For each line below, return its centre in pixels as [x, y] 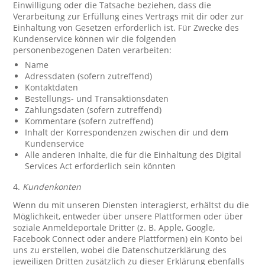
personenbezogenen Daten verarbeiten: [93, 50]
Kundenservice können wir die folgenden [95, 39]
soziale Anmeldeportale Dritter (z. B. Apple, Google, [114, 227]
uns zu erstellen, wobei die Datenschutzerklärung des [120, 250]
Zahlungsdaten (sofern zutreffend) [93, 110]
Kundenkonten [52, 187]
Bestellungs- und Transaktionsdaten [97, 98]
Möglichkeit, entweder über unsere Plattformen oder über [128, 216]
